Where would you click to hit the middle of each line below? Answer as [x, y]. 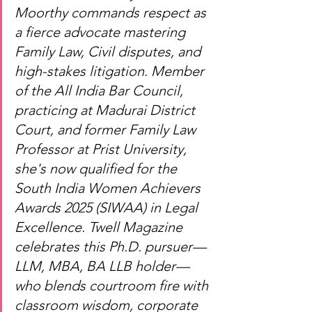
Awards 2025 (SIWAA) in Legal [108, 208]
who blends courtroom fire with [113, 286]
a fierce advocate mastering [102, 32]
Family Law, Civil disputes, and [109, 52]
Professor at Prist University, [102, 149]
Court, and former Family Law [107, 130]
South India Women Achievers [109, 188]
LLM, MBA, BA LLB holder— [102, 266]
